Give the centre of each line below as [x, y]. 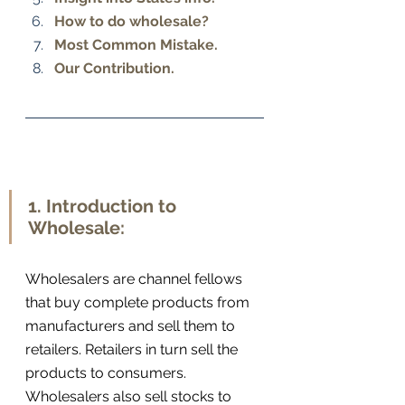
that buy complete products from [139, 303]
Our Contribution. [114, 69]
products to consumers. [108, 373]
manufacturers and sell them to [132, 326]
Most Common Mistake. [138, 45]
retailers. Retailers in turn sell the [133, 350]
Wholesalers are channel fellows [136, 279]
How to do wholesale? [133, 22]
